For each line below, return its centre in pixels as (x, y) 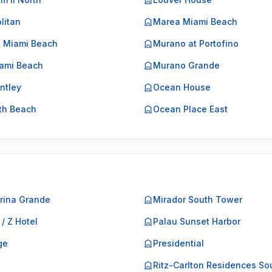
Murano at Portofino (196, 43)
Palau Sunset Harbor (197, 221)
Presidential (178, 243)
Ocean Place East (190, 109)
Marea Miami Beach (195, 22)
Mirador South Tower (198, 199)
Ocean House (182, 87)
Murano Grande (186, 65)
